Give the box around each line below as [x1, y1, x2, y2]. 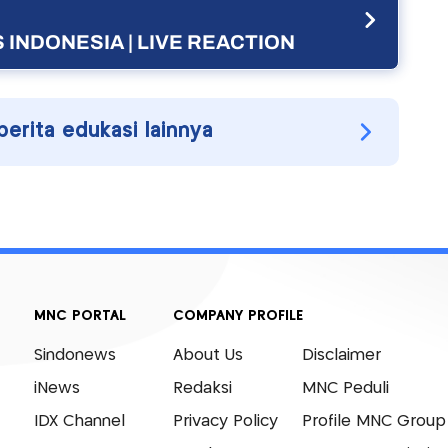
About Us [172, 347, 243, 363]
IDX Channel [33, 413, 125, 429]
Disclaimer [301, 347, 381, 363]
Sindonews [33, 347, 116, 363]
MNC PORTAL [33, 308, 126, 323]
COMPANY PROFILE [172, 308, 303, 323]
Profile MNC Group [301, 413, 446, 429]
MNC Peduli [301, 380, 389, 396]
